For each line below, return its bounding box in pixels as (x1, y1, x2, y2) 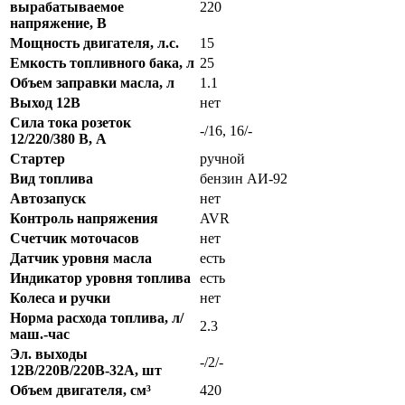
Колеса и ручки (10, 289, 110, 306)
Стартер (10, 150, 65, 166)
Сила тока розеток (10, 114, 131, 130)
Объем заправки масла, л (10, 74, 174, 90)
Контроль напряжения (10, 210, 158, 226)
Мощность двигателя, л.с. (10, 34, 179, 51)
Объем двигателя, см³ (10, 381, 151, 398)
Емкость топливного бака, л (10, 54, 194, 71)
